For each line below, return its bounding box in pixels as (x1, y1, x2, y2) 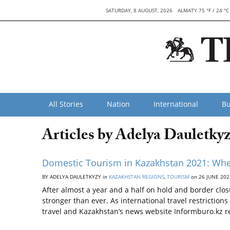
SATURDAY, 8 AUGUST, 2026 (105, 7, 172, 14)
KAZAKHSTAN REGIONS (109, 173, 164, 180)
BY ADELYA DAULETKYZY (42, 173, 103, 180)
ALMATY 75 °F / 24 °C (177, 7, 229, 14)
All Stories (49, 99, 83, 109)
